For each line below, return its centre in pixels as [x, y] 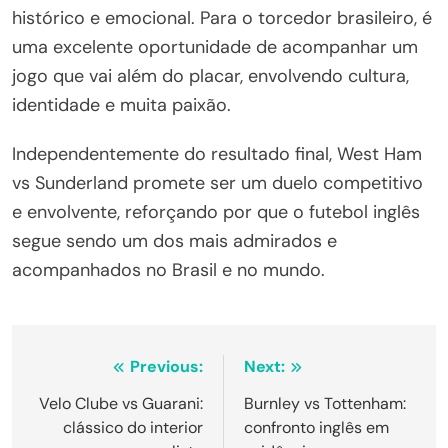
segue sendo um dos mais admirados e [174, 241]
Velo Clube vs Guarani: [121, 404]
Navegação [92, 372]
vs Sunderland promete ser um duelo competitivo [217, 183]
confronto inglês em [316, 428]
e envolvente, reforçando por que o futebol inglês [216, 212]
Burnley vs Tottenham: [325, 404]
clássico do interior [133, 428]
